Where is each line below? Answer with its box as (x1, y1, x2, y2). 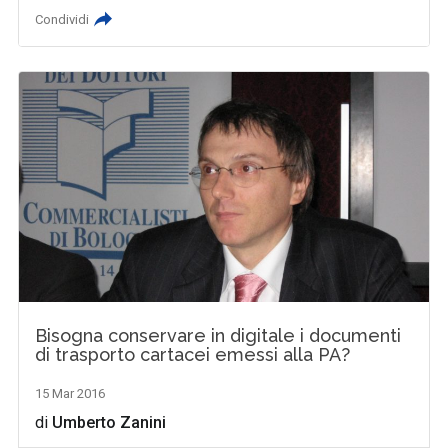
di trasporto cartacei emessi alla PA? (35, 343, 351, 365)
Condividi (35, 11, 90, 27)
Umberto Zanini (52, 412, 167, 432)
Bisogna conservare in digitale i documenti (35, 324, 402, 346)
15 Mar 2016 (35, 385, 106, 401)
